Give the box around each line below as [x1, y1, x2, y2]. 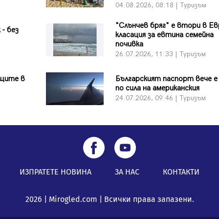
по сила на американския [115, 84, 199, 93]
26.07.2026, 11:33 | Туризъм [115, 49, 206, 58]
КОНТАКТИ [163, 167, 199, 176]
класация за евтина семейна [115, 30, 214, 40]
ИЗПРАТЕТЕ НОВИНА [20, 167, 91, 176]
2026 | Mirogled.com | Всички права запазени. [25, 195, 194, 204]
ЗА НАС [115, 167, 139, 176]
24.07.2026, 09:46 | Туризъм [115, 94, 206, 103]
